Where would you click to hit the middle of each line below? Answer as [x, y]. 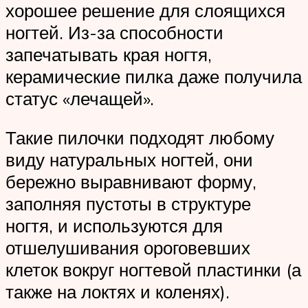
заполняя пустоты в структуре [128, 204]
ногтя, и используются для [114, 226]
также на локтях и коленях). [118, 292]
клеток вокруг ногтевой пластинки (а [153, 270]
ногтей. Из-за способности [114, 32]
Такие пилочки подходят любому [140, 138]
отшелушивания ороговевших [128, 248]
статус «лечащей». [80, 98]
